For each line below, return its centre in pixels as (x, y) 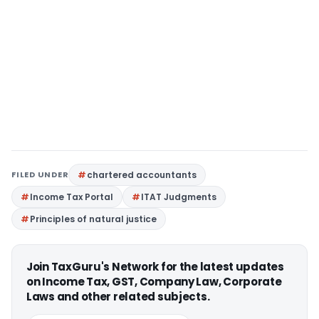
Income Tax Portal (72, 197)
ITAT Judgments (179, 197)
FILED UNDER (40, 174)
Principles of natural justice (93, 219)
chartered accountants (142, 175)
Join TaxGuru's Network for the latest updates (155, 267)
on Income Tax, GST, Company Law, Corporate (154, 282)
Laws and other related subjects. (118, 297)
